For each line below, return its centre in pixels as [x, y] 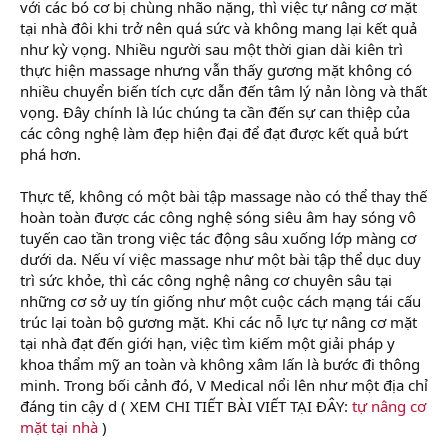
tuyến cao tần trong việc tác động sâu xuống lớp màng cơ [218, 237]
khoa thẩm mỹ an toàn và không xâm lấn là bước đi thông [220, 363]
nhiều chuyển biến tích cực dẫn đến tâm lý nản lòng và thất [223, 90]
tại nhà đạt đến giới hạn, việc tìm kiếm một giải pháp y [207, 342]
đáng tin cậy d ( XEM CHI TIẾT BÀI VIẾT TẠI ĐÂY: [186, 405]
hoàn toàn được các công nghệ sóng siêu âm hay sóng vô [218, 216]
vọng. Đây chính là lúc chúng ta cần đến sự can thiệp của [215, 111]
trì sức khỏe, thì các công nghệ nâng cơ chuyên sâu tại [206, 279]
